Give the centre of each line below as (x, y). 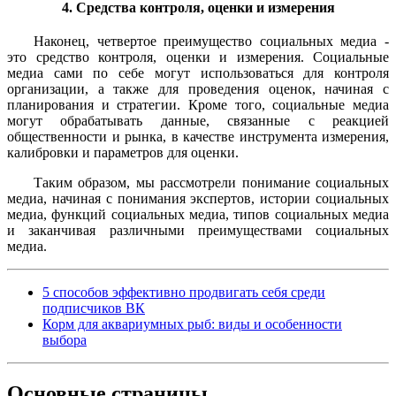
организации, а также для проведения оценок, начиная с (198, 89)
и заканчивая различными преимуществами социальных (198, 230)
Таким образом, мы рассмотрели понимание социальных (211, 183)
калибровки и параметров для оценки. (123, 152)
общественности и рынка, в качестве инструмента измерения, (198, 137)
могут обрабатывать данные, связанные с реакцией (198, 121)
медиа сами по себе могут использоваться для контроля (198, 73)
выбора (65, 340)
